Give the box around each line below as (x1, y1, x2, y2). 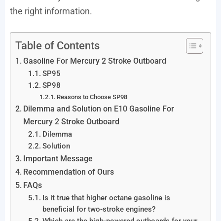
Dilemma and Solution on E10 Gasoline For (23, 104, 175, 114)
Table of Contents (15, 39, 100, 52)
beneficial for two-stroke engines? (42, 205, 155, 214)
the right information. (10, 6, 92, 17)
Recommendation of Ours (23, 167, 114, 177)
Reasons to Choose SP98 (57, 93, 128, 101)
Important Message (23, 154, 93, 164)
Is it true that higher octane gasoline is (42, 193, 170, 203)
